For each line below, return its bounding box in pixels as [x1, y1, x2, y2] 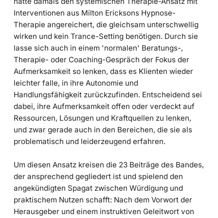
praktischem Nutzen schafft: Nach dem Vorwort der [14, 195, 192, 205]
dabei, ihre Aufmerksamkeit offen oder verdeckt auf [14, 102, 195, 111]
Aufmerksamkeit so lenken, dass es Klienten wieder [14, 67, 193, 76]
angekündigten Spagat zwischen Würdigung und [14, 183, 183, 193]
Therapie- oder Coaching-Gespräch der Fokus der [14, 55, 189, 65]
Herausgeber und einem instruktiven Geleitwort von [14, 207, 194, 217]
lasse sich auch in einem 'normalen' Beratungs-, [14, 43, 183, 53]
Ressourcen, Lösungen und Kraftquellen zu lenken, [14, 113, 191, 123]
